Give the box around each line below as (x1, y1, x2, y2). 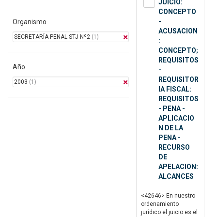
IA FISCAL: (158, 85, 191, 93)
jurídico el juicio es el (141, 209, 198, 216)
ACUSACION (158, 27, 198, 35)
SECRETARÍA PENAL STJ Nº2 (14, 33, 90, 41)
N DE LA (158, 124, 183, 132)
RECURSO (158, 143, 190, 152)
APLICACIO (158, 114, 194, 123)
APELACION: (158, 163, 198, 171)
